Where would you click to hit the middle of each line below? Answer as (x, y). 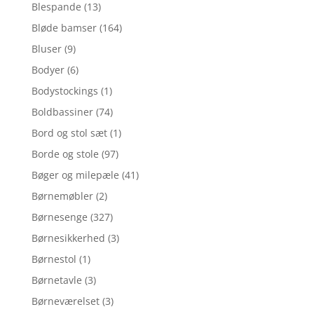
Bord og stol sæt (69, 132)
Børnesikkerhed (68, 238)
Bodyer (48, 69)
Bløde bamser (64, 27)
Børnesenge (59, 217)
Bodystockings (64, 90)
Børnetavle (56, 280)
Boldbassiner (62, 111)
